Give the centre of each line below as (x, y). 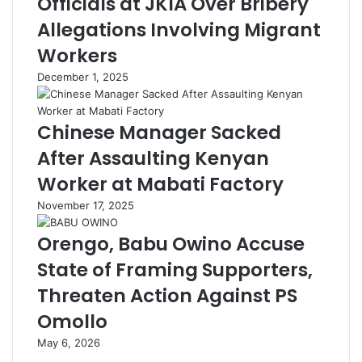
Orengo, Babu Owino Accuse (171, 244)
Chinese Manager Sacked (159, 133)
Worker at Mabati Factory (160, 184)
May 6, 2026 (69, 343)
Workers (77, 56)
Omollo (72, 322)
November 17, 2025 (86, 205)
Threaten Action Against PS (167, 296)
